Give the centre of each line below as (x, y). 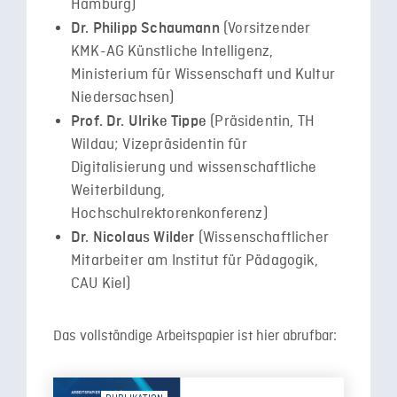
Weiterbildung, (118, 191)
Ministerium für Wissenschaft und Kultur (203, 74)
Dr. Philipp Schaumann (145, 28)
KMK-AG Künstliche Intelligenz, (172, 51)
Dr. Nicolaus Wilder (133, 237)
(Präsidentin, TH (261, 121)
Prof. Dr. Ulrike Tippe (139, 121)
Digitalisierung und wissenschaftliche (194, 167)
